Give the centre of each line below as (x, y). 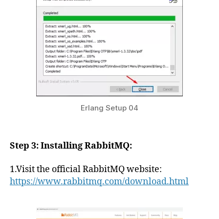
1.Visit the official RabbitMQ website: (87, 169)
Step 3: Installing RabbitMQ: (71, 146)
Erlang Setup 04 (109, 108)
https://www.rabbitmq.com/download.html (99, 181)
